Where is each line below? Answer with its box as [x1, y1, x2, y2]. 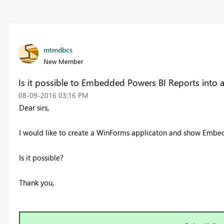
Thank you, [18, 177, 54, 188]
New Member [43, 57, 83, 66]
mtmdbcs [43, 45, 72, 55]
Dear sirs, [18, 102, 49, 113]
